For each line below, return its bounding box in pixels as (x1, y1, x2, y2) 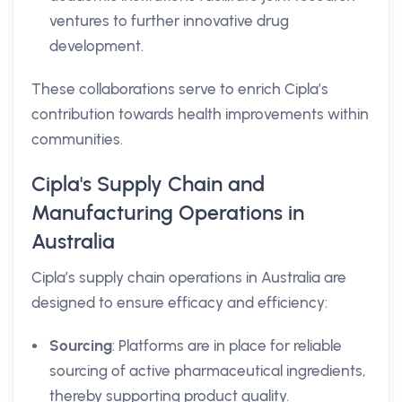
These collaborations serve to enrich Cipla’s (31, 80, 328, 98)
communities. (31, 130, 123, 148)
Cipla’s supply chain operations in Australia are (31, 268, 346, 286)
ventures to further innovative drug (49, 12, 289, 30)
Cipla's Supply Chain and (31, 171, 265, 197)
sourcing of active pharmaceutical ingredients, (49, 362, 366, 380)
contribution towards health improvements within (31, 105, 369, 123)
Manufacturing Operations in (31, 200, 304, 225)
